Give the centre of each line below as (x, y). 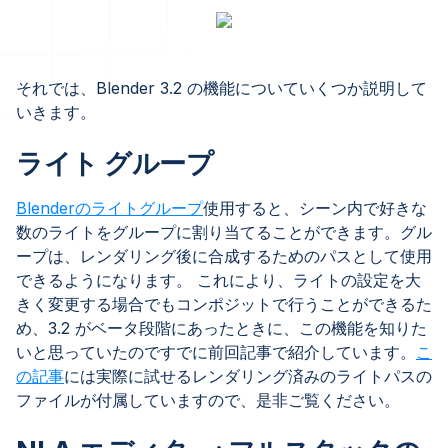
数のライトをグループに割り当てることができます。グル (224, 232)
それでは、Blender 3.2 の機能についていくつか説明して (221, 88)
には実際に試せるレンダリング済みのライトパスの (248, 376)
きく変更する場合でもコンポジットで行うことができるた (224, 304)
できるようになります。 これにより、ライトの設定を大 (218, 280)
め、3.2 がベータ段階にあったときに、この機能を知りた (221, 328)
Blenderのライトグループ (109, 208)
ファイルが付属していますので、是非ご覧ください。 (208, 400)
